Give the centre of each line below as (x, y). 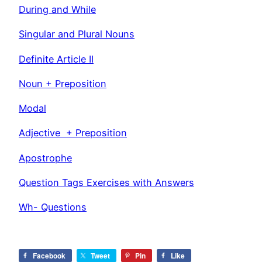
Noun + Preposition (63, 83)
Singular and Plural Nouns (77, 34)
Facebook (49, 255)
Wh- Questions (53, 207)
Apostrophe (45, 158)
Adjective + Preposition (73, 133)
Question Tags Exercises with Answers (106, 182)
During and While (57, 9)
